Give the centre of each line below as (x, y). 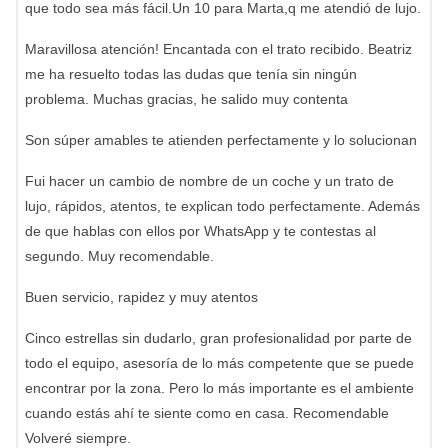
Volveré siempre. (78, 438)
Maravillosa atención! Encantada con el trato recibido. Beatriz (218, 49)
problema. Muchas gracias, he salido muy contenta (186, 99)
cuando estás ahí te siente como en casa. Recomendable (207, 413)
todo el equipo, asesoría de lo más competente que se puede (219, 363)
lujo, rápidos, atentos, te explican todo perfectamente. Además (222, 206)
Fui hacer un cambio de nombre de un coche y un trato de (209, 181)
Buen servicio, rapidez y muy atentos (141, 297)
